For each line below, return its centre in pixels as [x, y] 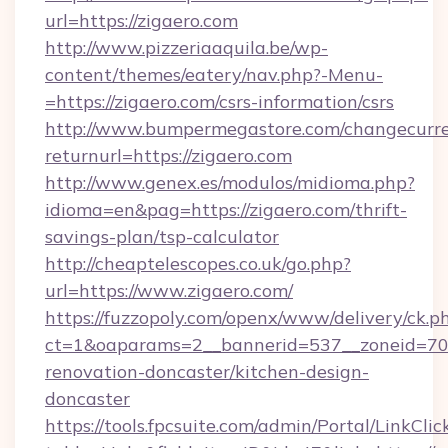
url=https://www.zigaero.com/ [169, 290]
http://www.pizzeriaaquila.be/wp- [186, 47]
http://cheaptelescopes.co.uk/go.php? [198, 263]
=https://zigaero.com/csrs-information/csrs [219, 101]
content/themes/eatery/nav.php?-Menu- [214, 74]
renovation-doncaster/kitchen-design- [207, 371]
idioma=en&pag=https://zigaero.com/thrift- [226, 209]
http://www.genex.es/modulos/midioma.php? [230, 182]
